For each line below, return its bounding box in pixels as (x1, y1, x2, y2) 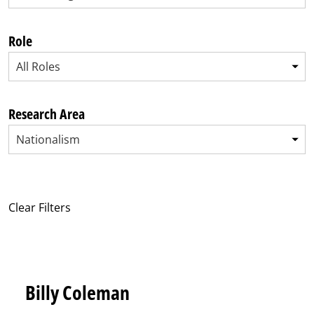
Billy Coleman (25, 279, 130, 306)
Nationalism (15, 132, 80, 147)
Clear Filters (8, 200, 71, 215)
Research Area (8, 104, 85, 123)
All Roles (15, 59, 60, 74)
